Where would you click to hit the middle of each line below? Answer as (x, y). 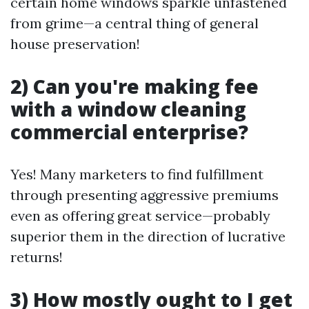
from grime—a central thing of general (134, 23)
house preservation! (75, 44)
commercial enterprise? (129, 132)
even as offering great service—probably (140, 216)
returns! (37, 257)
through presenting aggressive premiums (144, 195)
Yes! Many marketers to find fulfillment (137, 174)
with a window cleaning (128, 109)
